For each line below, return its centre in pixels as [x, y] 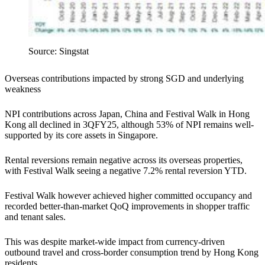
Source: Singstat [59, 51]
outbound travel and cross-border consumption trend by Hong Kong [132, 252]
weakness [23, 89]
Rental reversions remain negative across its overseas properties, [124, 160]
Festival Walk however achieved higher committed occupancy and [128, 195]
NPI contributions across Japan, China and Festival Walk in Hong [127, 114]
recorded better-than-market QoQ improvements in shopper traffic [127, 206]
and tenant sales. [36, 216]
